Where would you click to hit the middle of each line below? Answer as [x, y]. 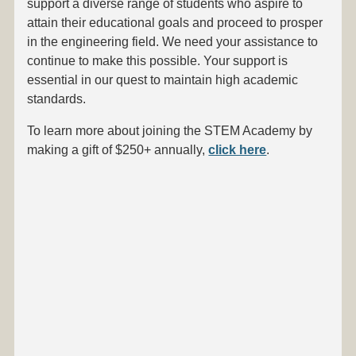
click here [238, 149]
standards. [57, 99]
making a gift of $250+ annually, [118, 149]
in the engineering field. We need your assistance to [173, 41]
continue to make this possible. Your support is [158, 60]
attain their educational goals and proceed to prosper [175, 22]
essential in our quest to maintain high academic [163, 79]
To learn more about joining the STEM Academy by [170, 130]
